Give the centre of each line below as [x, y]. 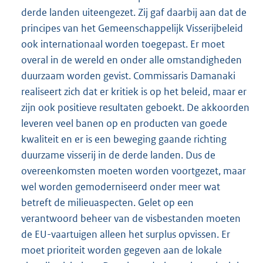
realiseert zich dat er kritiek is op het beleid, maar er [134, 91]
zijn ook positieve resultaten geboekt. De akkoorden [135, 107]
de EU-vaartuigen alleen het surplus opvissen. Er [126, 234]
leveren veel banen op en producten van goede [124, 123]
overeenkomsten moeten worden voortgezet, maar [134, 171]
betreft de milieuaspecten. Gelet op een [107, 202]
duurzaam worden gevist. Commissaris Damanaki [128, 75]
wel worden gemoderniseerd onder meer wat [121, 186]
